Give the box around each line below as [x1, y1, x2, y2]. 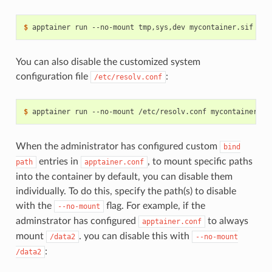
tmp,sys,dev [138, 23, 185, 32]
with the [15, 201, 54, 211]
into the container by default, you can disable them [15, 172, 233, 182]
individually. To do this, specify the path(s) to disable [15, 186, 236, 197]
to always [205, 216, 248, 226]
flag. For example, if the [103, 201, 205, 211]
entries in [36, 157, 81, 167]
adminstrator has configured [15, 216, 138, 226]
